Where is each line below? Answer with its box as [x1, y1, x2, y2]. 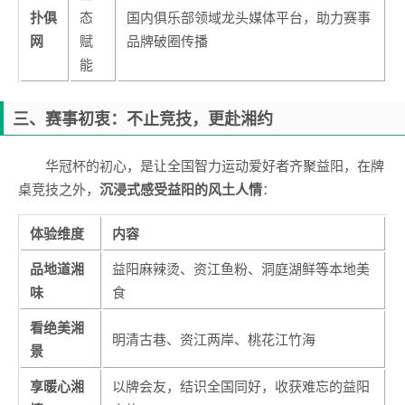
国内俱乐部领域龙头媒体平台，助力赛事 [127, 7, 371, 27]
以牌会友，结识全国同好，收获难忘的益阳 [112, 376, 370, 396]
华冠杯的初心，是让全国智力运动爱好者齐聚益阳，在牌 [45, 155, 384, 175]
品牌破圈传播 [127, 31, 208, 51]
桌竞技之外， [18, 179, 99, 199]
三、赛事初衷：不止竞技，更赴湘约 [13, 107, 273, 131]
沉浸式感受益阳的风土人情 [99, 179, 262, 200]
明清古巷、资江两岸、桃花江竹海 [112, 329, 316, 349]
